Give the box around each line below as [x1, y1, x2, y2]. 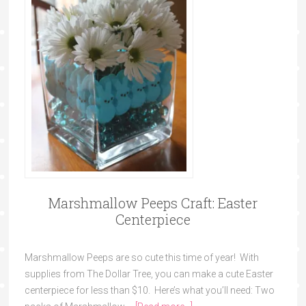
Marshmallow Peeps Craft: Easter [48, 194, 258, 212]
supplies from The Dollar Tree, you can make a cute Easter [24, 268, 273, 280]
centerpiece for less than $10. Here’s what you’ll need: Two [24, 285, 275, 296]
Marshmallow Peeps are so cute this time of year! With [24, 252, 259, 264]
